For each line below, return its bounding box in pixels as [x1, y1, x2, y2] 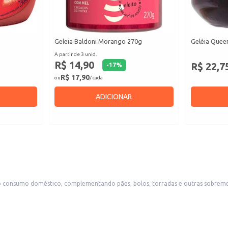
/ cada [90, 74, 103, 80]
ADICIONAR [96, 93, 132, 101]
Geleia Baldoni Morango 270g [54, 38, 142, 45]
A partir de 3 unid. [54, 51, 97, 58]
